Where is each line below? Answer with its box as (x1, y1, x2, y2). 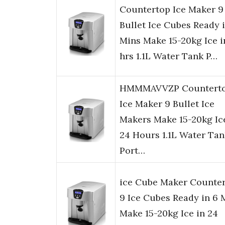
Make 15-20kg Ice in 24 (120, 207, 218, 219)
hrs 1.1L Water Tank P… (120, 50, 217, 62)
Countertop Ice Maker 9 (120, 4, 223, 16)
